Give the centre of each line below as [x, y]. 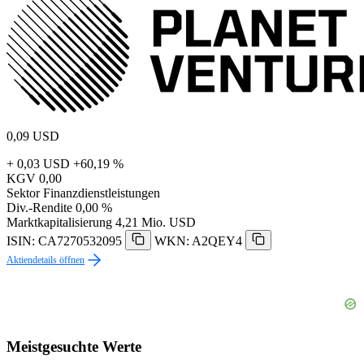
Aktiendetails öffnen [45, 260]
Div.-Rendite [39, 208]
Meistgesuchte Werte [74, 346]
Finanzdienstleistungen [102, 193]
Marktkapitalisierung [59, 223]
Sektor [23, 193]
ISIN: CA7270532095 [64, 241]
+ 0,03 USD [38, 164]
